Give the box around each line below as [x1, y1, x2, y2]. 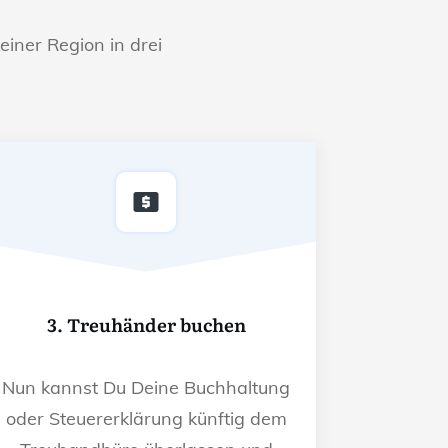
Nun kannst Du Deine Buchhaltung [2, 375, 290, 399]
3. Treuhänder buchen [46, 310, 246, 338]
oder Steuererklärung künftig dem [5, 406, 287, 430]
